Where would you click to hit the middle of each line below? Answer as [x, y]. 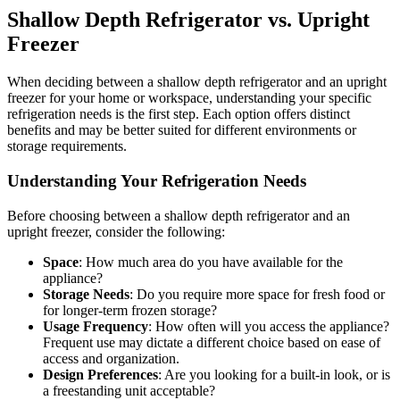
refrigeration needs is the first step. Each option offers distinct [179, 114]
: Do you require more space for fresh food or [257, 294]
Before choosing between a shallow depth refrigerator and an [179, 215]
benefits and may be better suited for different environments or [182, 130]
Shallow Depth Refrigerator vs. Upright [188, 20]
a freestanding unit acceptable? [129, 390]
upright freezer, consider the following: [116, 231]
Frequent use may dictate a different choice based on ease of [212, 342]
